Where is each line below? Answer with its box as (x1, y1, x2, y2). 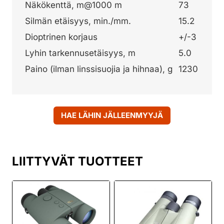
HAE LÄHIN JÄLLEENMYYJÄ (61, 110, 163, 120)
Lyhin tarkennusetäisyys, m (25, 48, 135, 58)
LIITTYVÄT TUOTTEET (12, 154, 143, 169)
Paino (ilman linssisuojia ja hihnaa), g (25, 64, 172, 74)
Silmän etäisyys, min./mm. (25, 16, 131, 26)
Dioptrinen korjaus (25, 32, 97, 42)
